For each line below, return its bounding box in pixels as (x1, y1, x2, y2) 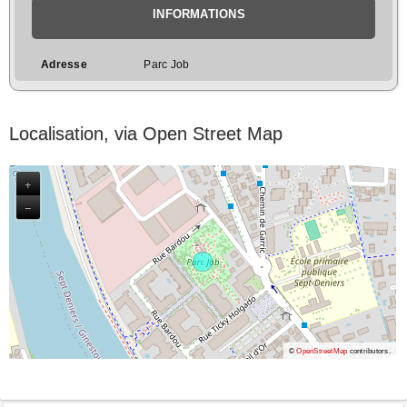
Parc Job (144, 57, 190, 71)
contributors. (347, 346, 391, 356)
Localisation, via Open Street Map (9, 123, 283, 144)
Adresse (41, 57, 87, 71)
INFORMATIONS (153, 6, 245, 21)
